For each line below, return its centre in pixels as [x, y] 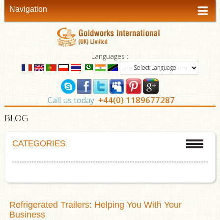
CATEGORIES [39, 143]
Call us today [71, 100]
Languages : [110, 56]
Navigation [28, 9]
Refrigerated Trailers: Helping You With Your [95, 205]
